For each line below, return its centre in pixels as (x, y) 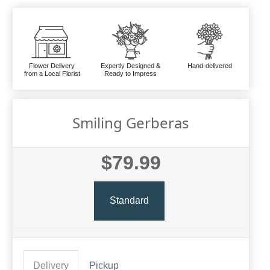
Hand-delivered (209, 65)
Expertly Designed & (131, 65)
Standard (129, 200)
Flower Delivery (52, 65)
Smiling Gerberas (131, 122)
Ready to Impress (131, 73)
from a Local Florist (52, 73)
